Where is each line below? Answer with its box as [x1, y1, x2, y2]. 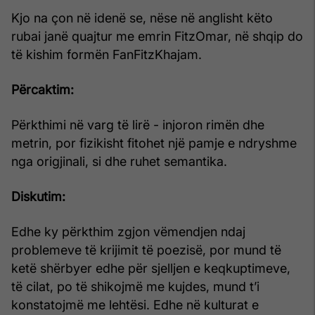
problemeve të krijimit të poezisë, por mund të [11, 242, 281, 257]
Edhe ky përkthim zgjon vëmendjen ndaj [11, 224, 245, 239]
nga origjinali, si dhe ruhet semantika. [11, 153, 227, 169]
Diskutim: [11, 188, 65, 204]
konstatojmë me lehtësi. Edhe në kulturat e [11, 297, 259, 312]
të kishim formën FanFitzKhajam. [11, 46, 202, 62]
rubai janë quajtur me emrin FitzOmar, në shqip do [11, 28, 303, 44]
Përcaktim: [11, 82, 74, 97]
